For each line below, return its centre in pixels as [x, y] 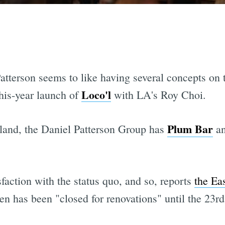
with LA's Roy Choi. [158, 95]
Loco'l [96, 95]
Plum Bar [190, 129]
